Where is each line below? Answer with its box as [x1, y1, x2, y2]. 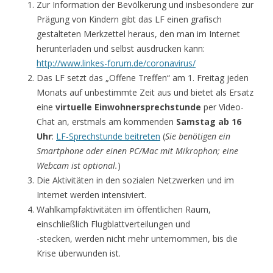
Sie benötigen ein [165, 130, 230, 142]
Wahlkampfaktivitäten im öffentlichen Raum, [37, 203, 211, 215]
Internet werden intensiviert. [37, 188, 146, 200]
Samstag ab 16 [176, 115, 241, 127]
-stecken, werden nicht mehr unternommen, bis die [37, 232, 238, 244]
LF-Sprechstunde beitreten [56, 130, 160, 142]
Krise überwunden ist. [37, 247, 121, 259]
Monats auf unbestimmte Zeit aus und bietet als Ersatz [37, 86, 253, 98]
